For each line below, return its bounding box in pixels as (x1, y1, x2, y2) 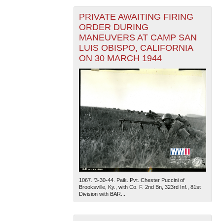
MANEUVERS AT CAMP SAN (78, 33, 197, 43)
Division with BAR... (78, 190, 125, 197)
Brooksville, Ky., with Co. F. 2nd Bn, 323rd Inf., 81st (78, 184, 201, 190)
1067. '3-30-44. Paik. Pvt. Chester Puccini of (78, 177, 184, 183)
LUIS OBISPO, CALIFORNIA (78, 43, 193, 53)
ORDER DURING (78, 22, 148, 33)
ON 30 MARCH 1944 (78, 53, 162, 64)
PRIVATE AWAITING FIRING (78, 12, 193, 22)
